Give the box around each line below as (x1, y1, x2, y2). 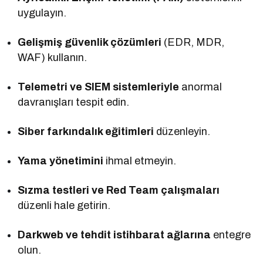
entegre (211, 228, 251, 241)
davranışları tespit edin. (18, 96, 130, 108)
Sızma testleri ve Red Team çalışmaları (18, 184, 220, 196)
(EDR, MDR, (161, 36, 225, 48)
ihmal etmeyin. (103, 154, 177, 167)
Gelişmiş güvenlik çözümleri (18, 36, 162, 48)
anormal (179, 80, 222, 93)
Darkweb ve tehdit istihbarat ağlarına (18, 228, 211, 241)
